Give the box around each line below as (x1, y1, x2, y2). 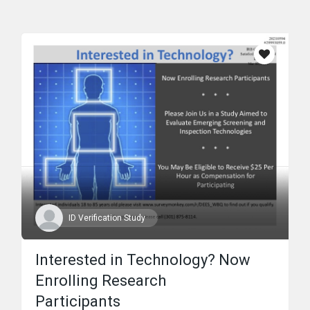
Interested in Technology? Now (35, 251, 250, 269)
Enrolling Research (35, 272, 166, 290)
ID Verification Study (69, 213, 145, 224)
